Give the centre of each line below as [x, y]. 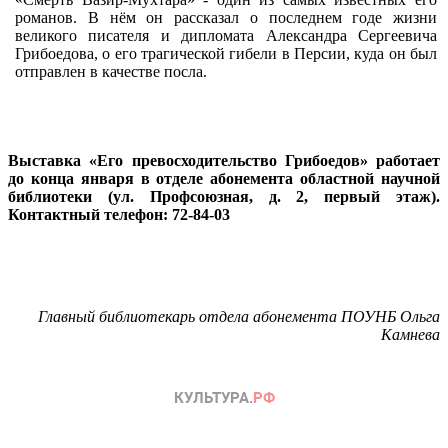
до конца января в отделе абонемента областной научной [224, 178]
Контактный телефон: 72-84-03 [119, 214]
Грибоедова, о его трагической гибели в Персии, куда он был [226, 53]
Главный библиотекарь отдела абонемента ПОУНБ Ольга [239, 316]
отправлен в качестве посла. [111, 71]
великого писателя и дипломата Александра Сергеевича [226, 35]
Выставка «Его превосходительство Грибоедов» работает [224, 160]
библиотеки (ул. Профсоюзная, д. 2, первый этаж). [224, 196]
